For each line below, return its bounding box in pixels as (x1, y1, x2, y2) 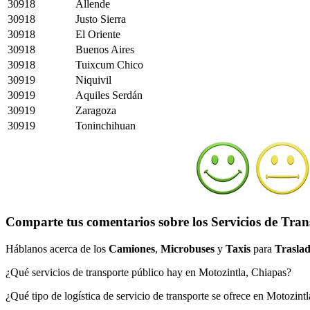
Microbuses (161, 242, 215, 255)
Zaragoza (75, 104, 116, 116)
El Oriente (75, 28, 120, 40)
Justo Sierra (75, 12, 126, 25)
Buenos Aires (75, 43, 134, 55)
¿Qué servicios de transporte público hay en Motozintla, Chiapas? (6, 266, 291, 278)
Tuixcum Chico (75, 58, 143, 71)
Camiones (109, 242, 155, 255)
